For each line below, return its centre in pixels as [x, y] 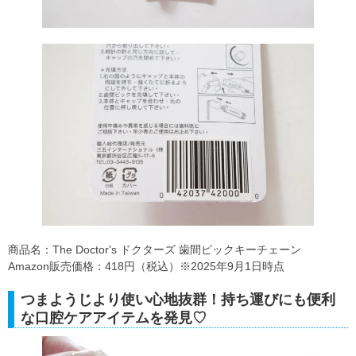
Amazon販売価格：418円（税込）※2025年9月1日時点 [146, 266]
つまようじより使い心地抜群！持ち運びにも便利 [178, 299]
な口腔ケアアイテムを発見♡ [114, 317]
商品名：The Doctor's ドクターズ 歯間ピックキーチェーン [155, 249]
